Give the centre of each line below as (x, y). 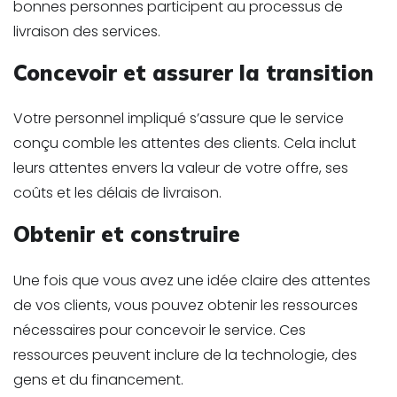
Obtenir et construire (127, 234)
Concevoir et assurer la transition (194, 72)
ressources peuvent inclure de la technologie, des (185, 354)
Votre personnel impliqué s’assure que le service (179, 119)
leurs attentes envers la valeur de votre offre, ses (181, 168)
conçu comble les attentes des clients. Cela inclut (185, 144)
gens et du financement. (98, 379)
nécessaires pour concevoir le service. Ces (160, 330)
